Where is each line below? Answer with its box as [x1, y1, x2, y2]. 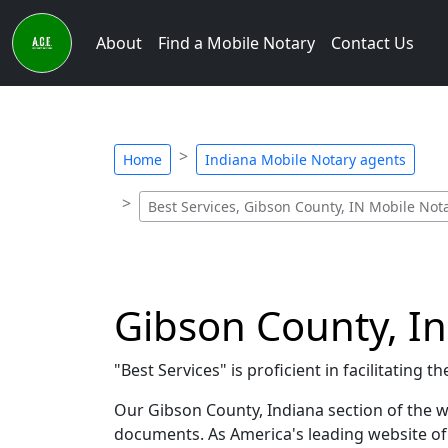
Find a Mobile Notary [158, 32, 315, 54]
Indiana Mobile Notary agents [205, 150, 406, 169]
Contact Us [331, 32, 414, 54]
